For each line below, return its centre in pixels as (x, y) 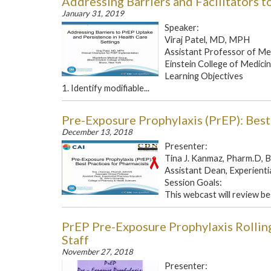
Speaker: (183, 28)
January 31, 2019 (93, 13)
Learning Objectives (204, 76)
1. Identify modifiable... (106, 88)
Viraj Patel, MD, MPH (207, 40)
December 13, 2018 (97, 132)
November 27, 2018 (97, 252)
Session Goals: (194, 182)
